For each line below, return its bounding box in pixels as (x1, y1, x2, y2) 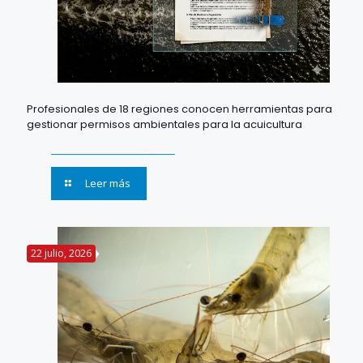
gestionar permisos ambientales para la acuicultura (27, 117, 302, 133)
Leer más (85, 176, 131, 191)
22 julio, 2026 (31, 246, 92, 261)
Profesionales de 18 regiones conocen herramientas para (27, 101, 332, 117)
